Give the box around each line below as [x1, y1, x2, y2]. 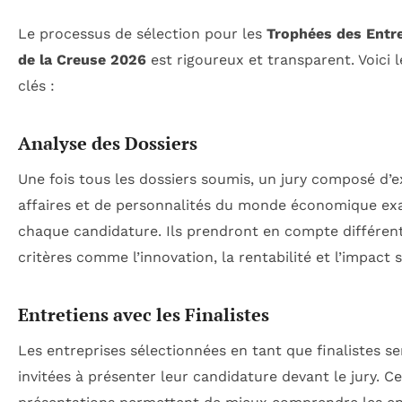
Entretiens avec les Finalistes [18, 302, 269, 328]
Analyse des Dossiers [18, 131, 197, 156]
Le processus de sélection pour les [18, 25, 267, 43]
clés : [18, 77, 55, 95]
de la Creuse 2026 [18, 51, 146, 69]
